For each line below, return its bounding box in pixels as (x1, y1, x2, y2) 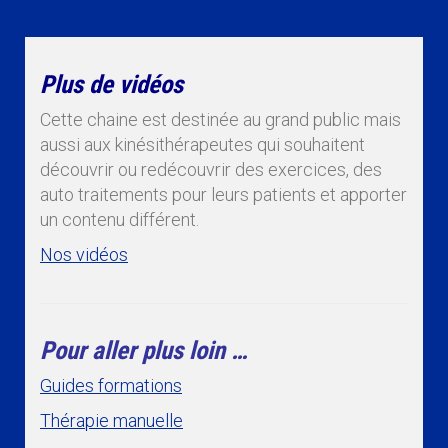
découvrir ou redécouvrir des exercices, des (40, 158, 382, 180)
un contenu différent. (40, 208, 199, 230)
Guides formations (40, 374, 182, 396)
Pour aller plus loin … (40, 335, 248, 365)
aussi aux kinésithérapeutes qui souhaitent (40, 133, 365, 155)
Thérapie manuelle (40, 409, 183, 431)
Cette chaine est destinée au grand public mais (40, 108, 401, 130)
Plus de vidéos (40, 69, 183, 99)
